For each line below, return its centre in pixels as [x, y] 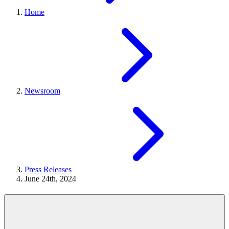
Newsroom [42, 91]
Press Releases [48, 169]
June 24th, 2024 [50, 179]
